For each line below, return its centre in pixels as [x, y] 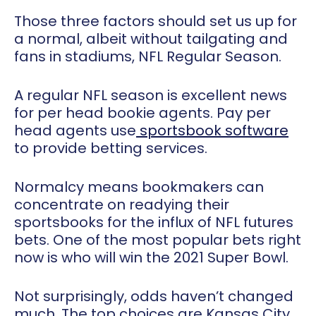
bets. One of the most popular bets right [158, 240]
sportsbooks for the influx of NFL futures [154, 223]
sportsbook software [214, 131]
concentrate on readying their [122, 205]
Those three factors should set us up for [156, 22]
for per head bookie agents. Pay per [142, 113]
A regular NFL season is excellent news [151, 96]
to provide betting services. [111, 148]
